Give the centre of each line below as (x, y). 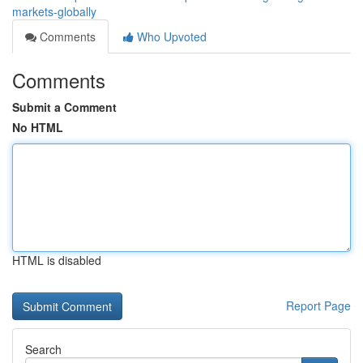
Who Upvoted (170, 36)
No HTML (38, 127)
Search (43, 349)
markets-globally (54, 11)
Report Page (318, 305)
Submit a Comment (64, 107)
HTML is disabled (57, 260)
